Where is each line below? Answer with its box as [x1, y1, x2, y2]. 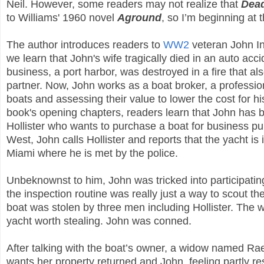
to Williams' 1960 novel [6, 12, 117, 24]
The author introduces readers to [6, 39, 163, 51]
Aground [117, 12, 161, 24]
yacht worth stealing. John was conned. [6, 215, 192, 227]
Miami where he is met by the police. [6, 147, 178, 160]
